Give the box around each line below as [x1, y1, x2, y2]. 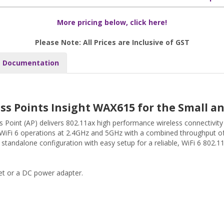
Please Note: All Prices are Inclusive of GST [34, 37, 189, 47]
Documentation [2, 58, 59, 68]
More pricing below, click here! [57, 17, 167, 27]
